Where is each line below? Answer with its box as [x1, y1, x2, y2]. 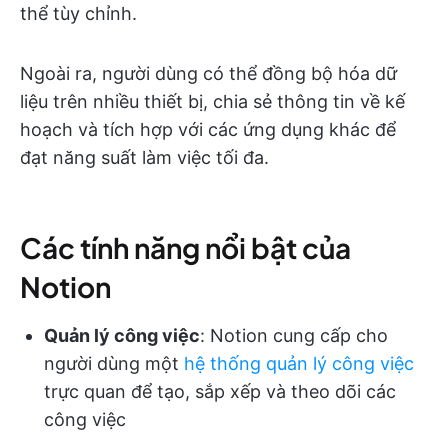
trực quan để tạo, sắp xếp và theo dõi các [44, 380, 396, 402]
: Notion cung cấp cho [200, 324, 388, 346]
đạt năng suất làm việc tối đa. [20, 146, 269, 168]
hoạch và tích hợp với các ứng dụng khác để [20, 118, 396, 140]
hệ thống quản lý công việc [184, 352, 414, 374]
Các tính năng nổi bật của [20, 229, 351, 265]
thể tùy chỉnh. [20, 2, 137, 24]
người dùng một [44, 352, 184, 374]
